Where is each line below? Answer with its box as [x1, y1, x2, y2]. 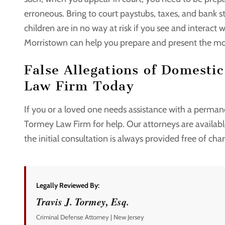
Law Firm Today [24, 78, 134, 94]
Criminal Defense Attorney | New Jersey [36, 213, 144, 221]
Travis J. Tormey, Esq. [36, 194, 129, 209]
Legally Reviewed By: [36, 181, 99, 190]
